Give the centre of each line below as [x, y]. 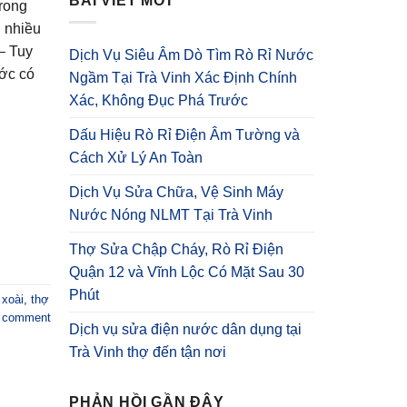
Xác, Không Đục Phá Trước [159, 101]
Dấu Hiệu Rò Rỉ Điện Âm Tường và [184, 135]
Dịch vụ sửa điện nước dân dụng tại [185, 330]
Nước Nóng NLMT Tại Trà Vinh [171, 215]
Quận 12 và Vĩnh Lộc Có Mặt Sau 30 [187, 273]
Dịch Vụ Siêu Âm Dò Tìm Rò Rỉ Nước [191, 55]
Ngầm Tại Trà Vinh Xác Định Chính [183, 78]
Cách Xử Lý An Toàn [136, 158]
